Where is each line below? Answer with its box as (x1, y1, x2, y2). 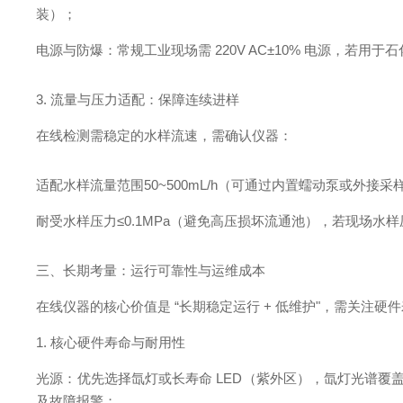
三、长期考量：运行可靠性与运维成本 (36, 263, 266, 278)
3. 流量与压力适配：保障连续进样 (36, 92, 240, 107)
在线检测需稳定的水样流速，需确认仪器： (36, 128, 293, 143)
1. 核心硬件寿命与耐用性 (36, 335, 186, 350)
